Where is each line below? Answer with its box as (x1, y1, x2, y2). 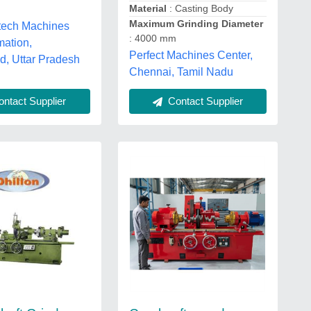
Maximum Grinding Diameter (128, 18, 263, 29)
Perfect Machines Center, (128, 49, 253, 61)
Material (128, 3, 167, 14)
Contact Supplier (165, 95, 243, 107)
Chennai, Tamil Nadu (128, 66, 233, 78)
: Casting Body (166, 3, 233, 14)
